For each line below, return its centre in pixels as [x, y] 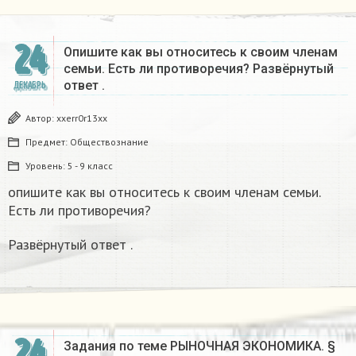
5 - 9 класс [90, 165]
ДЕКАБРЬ [29, 85]
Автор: [41, 118]
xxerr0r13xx [82, 118]
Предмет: [48, 141]
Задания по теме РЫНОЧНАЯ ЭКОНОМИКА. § [199, 346]
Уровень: [46, 165]
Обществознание [109, 141]
